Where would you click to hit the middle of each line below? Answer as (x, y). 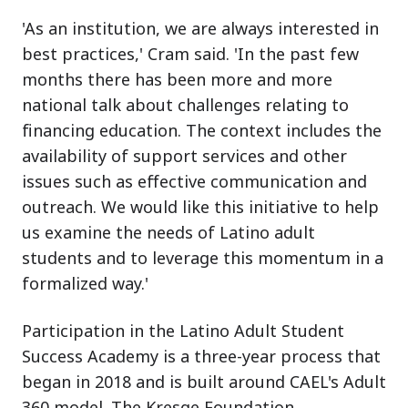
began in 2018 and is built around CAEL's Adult (204, 381)
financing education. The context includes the (202, 130)
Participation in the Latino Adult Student (183, 330)
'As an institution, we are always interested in (200, 28)
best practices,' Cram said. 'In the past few (190, 53)
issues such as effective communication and (194, 181)
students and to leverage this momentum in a (203, 257)
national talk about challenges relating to (185, 104)
